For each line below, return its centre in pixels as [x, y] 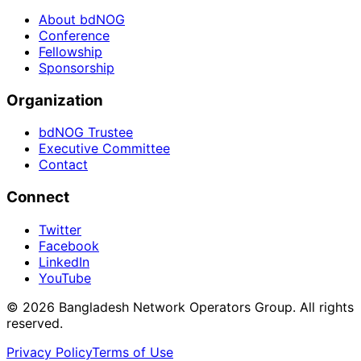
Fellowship [71, 51]
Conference [74, 35]
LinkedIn [64, 261]
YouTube [65, 278]
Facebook [69, 245]
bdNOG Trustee [86, 133]
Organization [55, 100]
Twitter [60, 229]
